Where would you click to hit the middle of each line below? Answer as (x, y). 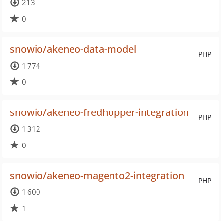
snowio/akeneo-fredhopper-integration (99, 112)
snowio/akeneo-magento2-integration (97, 175)
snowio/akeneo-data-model (73, 49)
